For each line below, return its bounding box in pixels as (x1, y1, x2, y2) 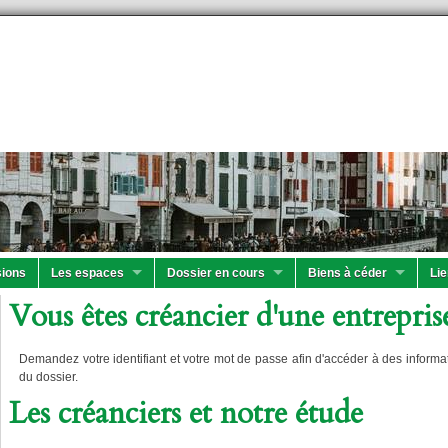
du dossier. (19, 370, 78, 384)
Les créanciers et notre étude (9, 393, 363, 434)
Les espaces (51, 266, 124, 280)
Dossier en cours (167, 266, 265, 280)
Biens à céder (308, 266, 387, 280)
